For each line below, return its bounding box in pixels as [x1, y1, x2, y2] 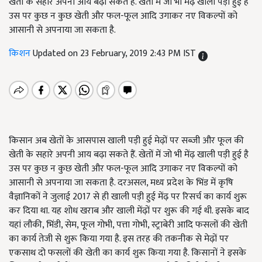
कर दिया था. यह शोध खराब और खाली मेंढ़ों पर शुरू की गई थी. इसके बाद [9, 203, 249, 219]
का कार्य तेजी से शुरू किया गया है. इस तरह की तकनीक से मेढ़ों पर [9, 231, 229, 247]
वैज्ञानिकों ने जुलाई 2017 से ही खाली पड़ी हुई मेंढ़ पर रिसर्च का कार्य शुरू [9, 189, 247, 205]
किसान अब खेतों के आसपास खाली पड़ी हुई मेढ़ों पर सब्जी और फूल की [9, 133, 244, 149]
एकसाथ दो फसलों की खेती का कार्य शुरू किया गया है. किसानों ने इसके [9, 245, 246, 261]
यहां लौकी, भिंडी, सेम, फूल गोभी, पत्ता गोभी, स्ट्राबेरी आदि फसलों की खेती [9, 217, 247, 233]
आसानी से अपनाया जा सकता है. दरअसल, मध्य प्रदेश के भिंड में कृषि [9, 175, 233, 191]
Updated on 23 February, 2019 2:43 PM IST [33, 46, 198, 61]
